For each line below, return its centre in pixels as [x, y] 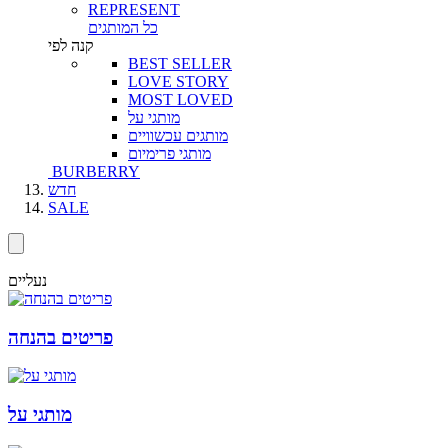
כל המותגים [123, 27]
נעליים [27, 280]
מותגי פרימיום [169, 153]
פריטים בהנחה [60, 337]
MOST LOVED [180, 99]
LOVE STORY [178, 81]
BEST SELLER [180, 63]
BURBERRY [96, 171]
